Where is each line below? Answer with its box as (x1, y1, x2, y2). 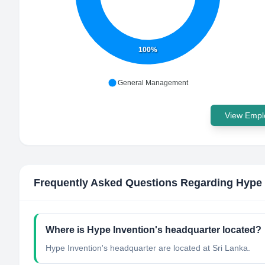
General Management (118, 79, 188, 87)
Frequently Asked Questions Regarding (34, 177, 236, 189)
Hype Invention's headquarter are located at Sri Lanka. (46, 243, 250, 253)
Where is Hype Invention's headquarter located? (46, 225, 261, 235)
